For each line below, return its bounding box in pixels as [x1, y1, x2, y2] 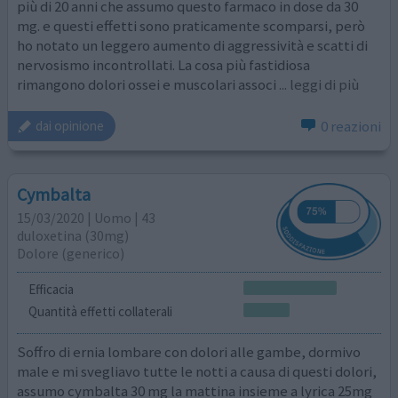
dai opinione [36, 117, 105, 135]
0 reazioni [320, 115, 381, 136]
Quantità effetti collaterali [28, 303, 172, 321]
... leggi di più [279, 75, 360, 95]
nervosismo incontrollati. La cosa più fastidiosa [17, 55, 311, 76]
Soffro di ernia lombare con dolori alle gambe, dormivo [17, 341, 362, 362]
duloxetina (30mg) [17, 227, 130, 245]
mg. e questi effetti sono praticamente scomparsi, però [17, 16, 366, 36]
